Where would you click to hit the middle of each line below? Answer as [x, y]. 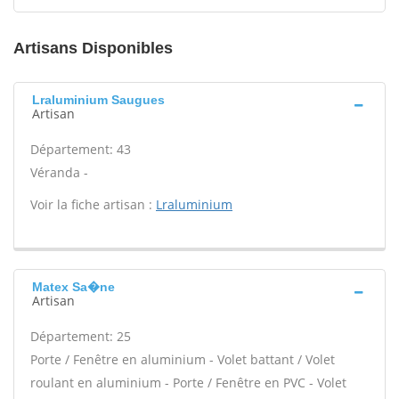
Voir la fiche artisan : [93, 204]
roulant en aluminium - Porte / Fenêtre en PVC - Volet [188, 383]
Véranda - [59, 172]
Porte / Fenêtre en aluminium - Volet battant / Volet [183, 359]
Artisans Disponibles [93, 48]
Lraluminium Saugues [98, 100]
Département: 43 [81, 149]
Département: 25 [81, 336]
